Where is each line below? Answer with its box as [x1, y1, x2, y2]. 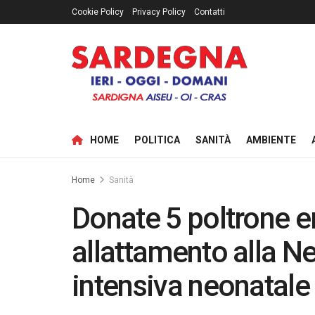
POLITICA [134, 134, 180, 146]
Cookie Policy [72, 7, 124, 17]
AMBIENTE [246, 134, 296, 146]
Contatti [194, 7, 225, 17]
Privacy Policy [132, 7, 186, 17]
